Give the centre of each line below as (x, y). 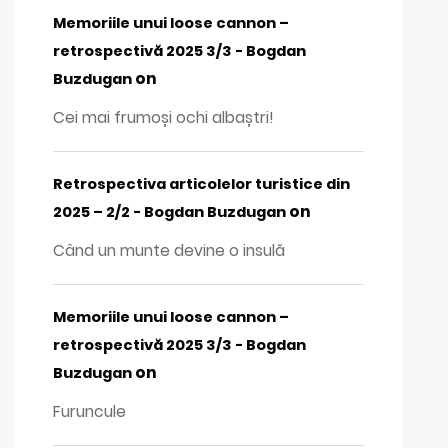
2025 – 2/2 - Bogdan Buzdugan (170, 212)
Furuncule (90, 411)
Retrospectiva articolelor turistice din (202, 184)
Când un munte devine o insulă (169, 251)
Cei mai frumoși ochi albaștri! (164, 118)
